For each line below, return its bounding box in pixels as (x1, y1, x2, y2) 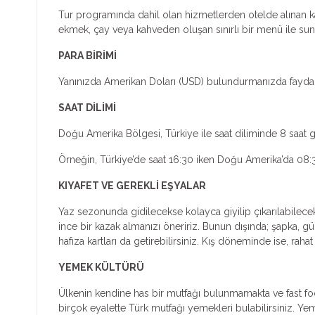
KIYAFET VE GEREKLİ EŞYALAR (58, 179, 206, 191)
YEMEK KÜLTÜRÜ (58, 261, 144, 273)
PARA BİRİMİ (58, 49, 117, 61)
